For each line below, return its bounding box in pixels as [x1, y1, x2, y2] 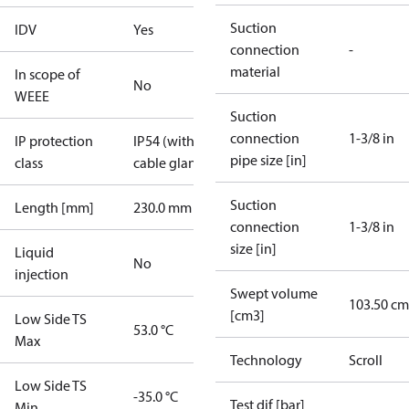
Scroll [349, 351, 383, 369]
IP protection [15, 131, 93, 150]
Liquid [15, 243, 54, 261]
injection [15, 265, 68, 283]
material [230, 62, 280, 80]
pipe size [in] [230, 151, 307, 169]
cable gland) [133, 153, 209, 172]
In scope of [15, 65, 80, 83]
